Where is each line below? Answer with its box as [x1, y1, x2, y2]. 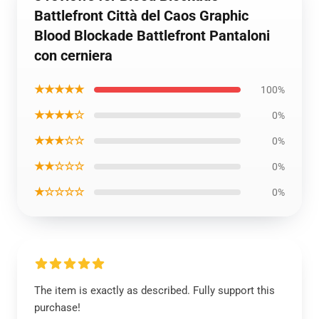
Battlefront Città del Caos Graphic [34, 7, 249, 24]
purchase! [34, 301, 80, 314]
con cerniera [34, 47, 113, 64]
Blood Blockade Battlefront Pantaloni [34, 27, 270, 44]
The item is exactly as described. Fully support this [34, 284, 275, 297]
